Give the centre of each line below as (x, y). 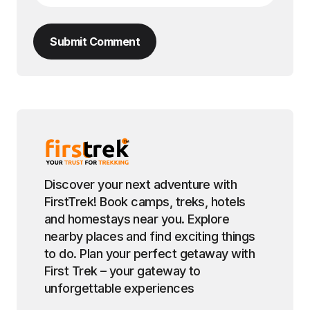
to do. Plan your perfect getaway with (150, 253)
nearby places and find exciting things (150, 236)
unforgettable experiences (119, 288)
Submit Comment (95, 41)
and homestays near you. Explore (137, 219)
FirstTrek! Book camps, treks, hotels (145, 201)
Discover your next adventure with (141, 184)
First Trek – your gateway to (122, 271)
